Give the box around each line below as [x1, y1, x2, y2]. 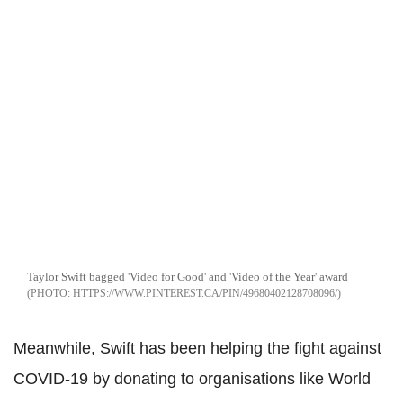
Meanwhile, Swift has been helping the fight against [13, 338, 381, 357]
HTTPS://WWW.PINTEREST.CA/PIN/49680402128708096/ [73, 286, 337, 300]
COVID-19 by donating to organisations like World [13, 369, 371, 388]
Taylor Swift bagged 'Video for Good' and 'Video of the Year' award [27, 269, 348, 283]
